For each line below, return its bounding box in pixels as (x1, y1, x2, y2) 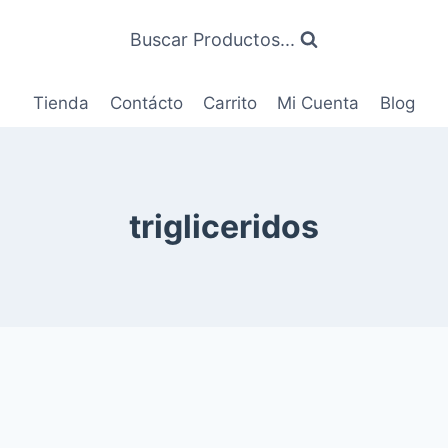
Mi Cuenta (277, 93, 360, 114)
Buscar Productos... (130, 29, 295, 50)
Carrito (203, 93, 257, 114)
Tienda (33, 93, 90, 114)
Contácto (109, 93, 183, 114)
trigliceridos (129, 207, 319, 247)
